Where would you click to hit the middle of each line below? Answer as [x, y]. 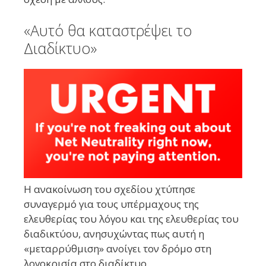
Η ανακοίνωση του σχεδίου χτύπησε [110, 189]
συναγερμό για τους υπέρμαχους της [111, 204]
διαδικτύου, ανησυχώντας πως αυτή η [114, 234]
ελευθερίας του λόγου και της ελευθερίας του [131, 219]
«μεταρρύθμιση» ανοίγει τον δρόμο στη [118, 249]
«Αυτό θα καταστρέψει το [108, 31]
